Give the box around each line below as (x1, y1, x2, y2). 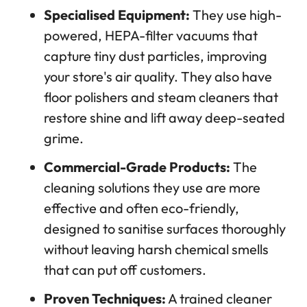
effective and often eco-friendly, (44, 199, 239, 217)
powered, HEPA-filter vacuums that (44, 27, 258, 45)
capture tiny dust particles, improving (44, 47, 267, 65)
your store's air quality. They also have (44, 68, 272, 86)
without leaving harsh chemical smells (44, 241, 269, 258)
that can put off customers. (44, 261, 206, 279)
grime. (44, 130, 84, 147)
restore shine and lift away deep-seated (44, 109, 285, 127)
